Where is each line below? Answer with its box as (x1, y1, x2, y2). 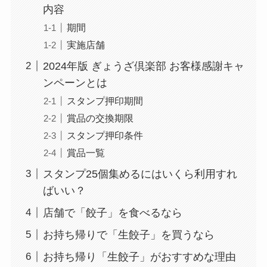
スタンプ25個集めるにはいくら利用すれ (42, 167, 237, 180)
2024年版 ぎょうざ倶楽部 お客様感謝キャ (42, 60, 244, 72)
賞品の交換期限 (66, 112, 133, 123)
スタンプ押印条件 (66, 129, 143, 141)
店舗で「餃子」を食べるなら (42, 206, 182, 219)
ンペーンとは (42, 76, 107, 89)
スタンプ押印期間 (66, 95, 143, 106)
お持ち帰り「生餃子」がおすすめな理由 (42, 250, 236, 263)
